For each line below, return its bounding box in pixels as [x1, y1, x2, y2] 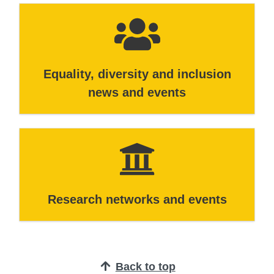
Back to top [115, 260, 176, 273]
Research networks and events [47, 192, 227, 206]
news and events [88, 86, 186, 100]
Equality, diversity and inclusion [43, 67, 231, 81]
